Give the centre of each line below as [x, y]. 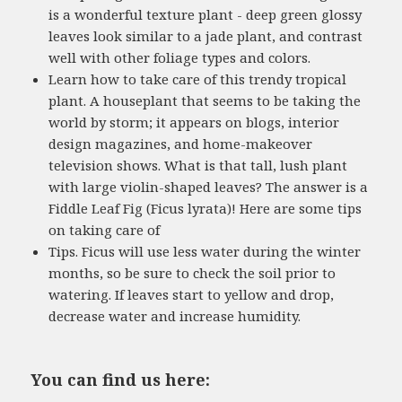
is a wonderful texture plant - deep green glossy [205, 14]
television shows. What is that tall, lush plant [198, 165]
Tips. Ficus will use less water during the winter [205, 251]
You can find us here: [121, 379]
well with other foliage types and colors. [180, 57]
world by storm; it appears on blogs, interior [194, 122]
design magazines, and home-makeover [181, 143]
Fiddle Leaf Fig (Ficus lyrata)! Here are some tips [205, 208]
